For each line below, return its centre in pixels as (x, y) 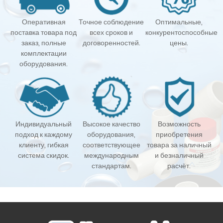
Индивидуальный (44, 124)
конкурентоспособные (181, 32)
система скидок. (44, 155)
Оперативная (44, 22)
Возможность (179, 124)
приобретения (179, 134)
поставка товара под (44, 32)
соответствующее (111, 145)
